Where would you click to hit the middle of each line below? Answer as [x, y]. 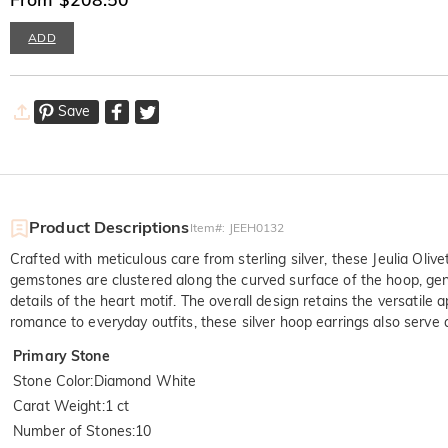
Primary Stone [61, 356]
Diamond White [145, 381]
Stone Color [52, 381]
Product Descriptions [109, 227]
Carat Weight [57, 406]
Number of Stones [73, 431]
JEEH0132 [256, 228]
